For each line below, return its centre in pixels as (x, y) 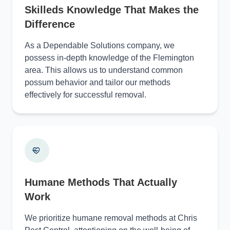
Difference (50, 24)
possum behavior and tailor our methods (98, 82)
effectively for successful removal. (85, 94)
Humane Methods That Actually (101, 182)
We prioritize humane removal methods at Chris (111, 218)
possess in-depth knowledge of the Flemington (109, 57)
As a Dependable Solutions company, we (100, 45)
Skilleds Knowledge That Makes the (112, 9)
